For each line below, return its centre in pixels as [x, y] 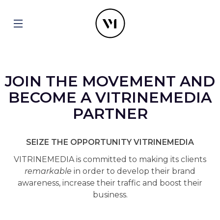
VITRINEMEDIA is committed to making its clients [110, 159]
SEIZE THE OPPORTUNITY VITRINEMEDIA [110, 142]
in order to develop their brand [134, 171]
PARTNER [110, 114]
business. [110, 195]
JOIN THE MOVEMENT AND [110, 81]
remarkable [48, 171]
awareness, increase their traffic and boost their [110, 183]
